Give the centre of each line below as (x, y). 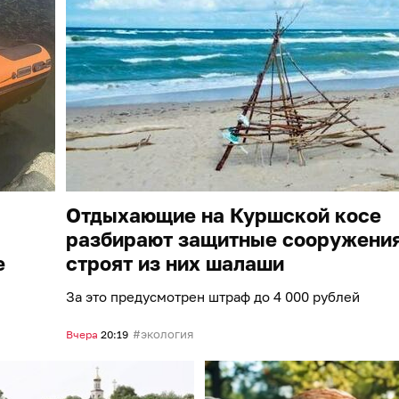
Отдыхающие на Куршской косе (224, 215)
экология (167, 334)
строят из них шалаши (175, 263)
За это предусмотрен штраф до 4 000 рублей (213, 296)
